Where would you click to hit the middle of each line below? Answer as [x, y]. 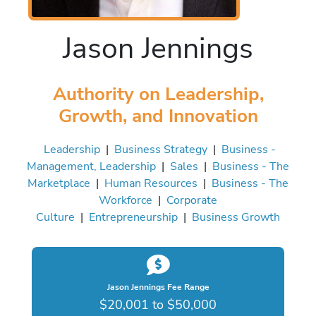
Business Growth [236, 217]
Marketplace [59, 183]
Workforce [126, 200]
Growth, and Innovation [158, 115]
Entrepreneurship [133, 217]
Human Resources [151, 183]
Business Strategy [160, 149]
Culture [55, 217]
